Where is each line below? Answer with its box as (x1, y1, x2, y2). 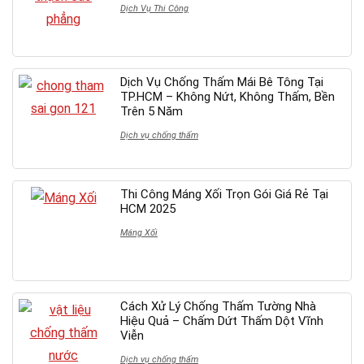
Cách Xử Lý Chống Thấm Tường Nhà (120, 298, 316, 314)
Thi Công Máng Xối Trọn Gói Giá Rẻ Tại (120, 186, 328, 201)
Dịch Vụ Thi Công (120, 2, 188, 14)
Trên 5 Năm (120, 103, 183, 119)
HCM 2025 (120, 201, 175, 216)
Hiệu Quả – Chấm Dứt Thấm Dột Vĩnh (120, 313, 323, 328)
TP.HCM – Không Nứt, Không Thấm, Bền (120, 89, 335, 104)
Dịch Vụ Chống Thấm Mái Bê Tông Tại (120, 74, 323, 89)
